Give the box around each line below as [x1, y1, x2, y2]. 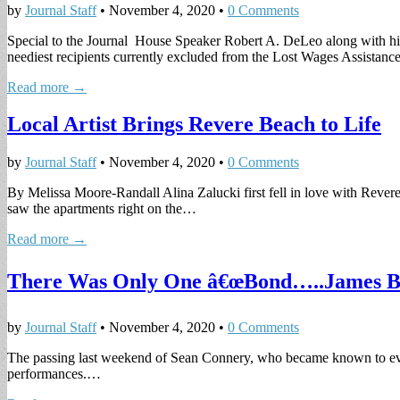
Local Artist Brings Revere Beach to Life [7, 112, 381, 137]
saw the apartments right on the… [7, 201, 196, 217]
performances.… [7, 366, 101, 382]
